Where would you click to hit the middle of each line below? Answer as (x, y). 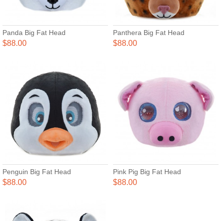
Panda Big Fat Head (34, 32)
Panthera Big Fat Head (149, 32)
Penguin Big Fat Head (37, 171)
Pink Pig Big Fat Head (147, 171)
